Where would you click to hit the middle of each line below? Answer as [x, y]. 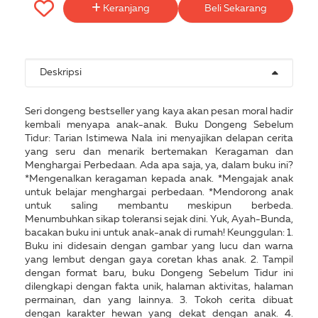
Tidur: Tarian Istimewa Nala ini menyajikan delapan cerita [159, 138]
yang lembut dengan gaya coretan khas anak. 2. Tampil [159, 260]
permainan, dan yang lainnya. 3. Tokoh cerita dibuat [159, 300]
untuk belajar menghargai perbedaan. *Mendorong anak [159, 192]
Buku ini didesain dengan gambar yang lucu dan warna [159, 246]
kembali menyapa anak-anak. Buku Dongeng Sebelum [159, 125]
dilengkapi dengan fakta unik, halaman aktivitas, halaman [159, 287]
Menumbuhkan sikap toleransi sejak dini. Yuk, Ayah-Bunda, [159, 219]
